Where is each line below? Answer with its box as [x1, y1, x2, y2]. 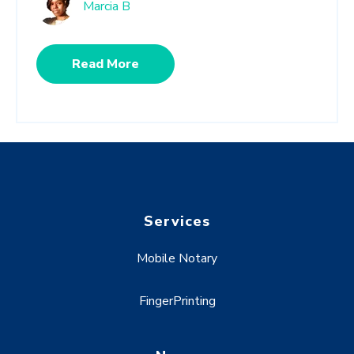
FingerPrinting [138, 292, 216, 310]
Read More [72, 55, 139, 73]
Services [143, 212, 211, 232]
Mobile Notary [137, 249, 217, 267]
